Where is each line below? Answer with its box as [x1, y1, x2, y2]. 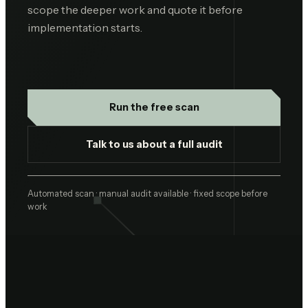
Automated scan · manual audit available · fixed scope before [27, 188, 267, 199]
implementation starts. [27, 21, 142, 35]
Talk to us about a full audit [85, 137, 223, 151]
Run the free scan [109, 101, 199, 114]
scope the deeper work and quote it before [27, 3, 243, 17]
